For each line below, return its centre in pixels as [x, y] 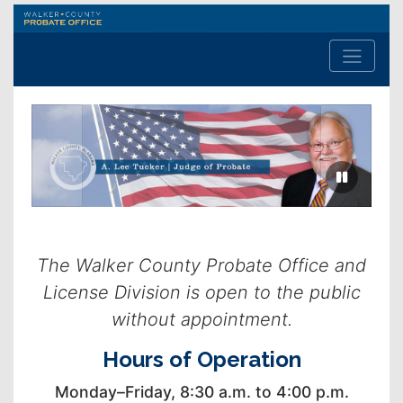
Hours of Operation [201, 360]
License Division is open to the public [201, 293]
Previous [84, 165]
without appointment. [201, 320]
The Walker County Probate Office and [201, 266]
